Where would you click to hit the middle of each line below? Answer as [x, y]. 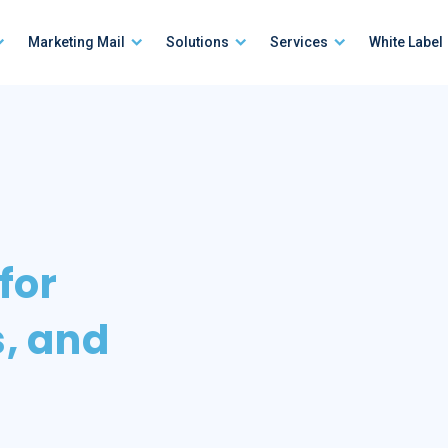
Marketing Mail [76, 42]
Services [299, 42]
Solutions [197, 42]
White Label [406, 42]
